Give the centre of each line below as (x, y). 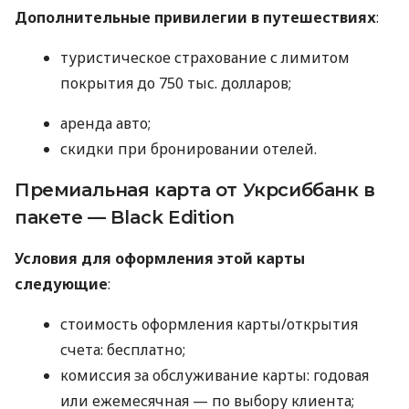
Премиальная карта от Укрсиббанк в (195, 190)
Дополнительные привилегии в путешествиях (195, 18)
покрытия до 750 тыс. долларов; (176, 84)
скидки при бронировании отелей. (189, 149)
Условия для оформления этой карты (160, 259)
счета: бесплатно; (123, 350)
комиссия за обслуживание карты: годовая (215, 376)
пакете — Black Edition (125, 218)
